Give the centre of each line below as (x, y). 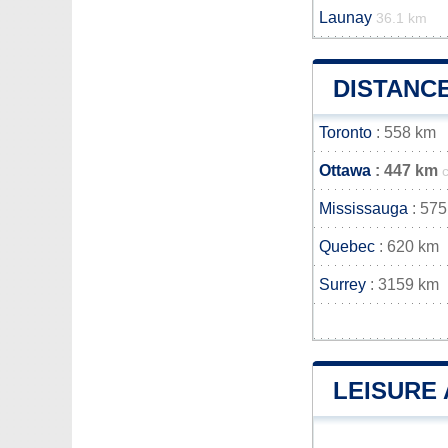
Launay (345, 17)
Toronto (345, 132)
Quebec (347, 246)
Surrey (342, 284)
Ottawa (345, 170)
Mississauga (363, 208)
